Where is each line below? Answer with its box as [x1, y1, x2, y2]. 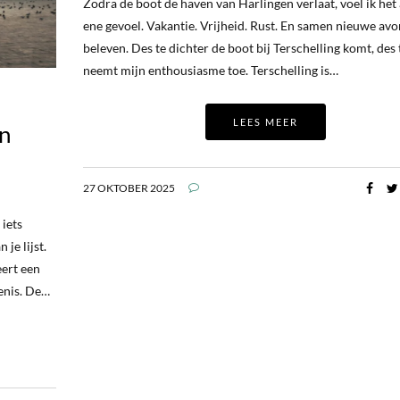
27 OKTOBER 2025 [82, 180, 175, 195]
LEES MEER [232, 115, 298, 128]
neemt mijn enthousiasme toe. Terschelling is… [82, 62, 338, 78]
